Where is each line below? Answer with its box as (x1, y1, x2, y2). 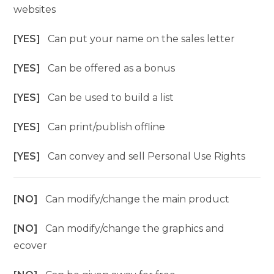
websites (13, 3, 56, 15)
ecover (13, 239, 48, 251)
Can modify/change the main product (45, 193, 230, 205)
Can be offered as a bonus (48, 62, 176, 74)
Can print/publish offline (48, 120, 166, 133)
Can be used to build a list (48, 91, 174, 103)
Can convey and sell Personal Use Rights (48, 150, 246, 162)
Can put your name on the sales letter (48, 32, 235, 45)
